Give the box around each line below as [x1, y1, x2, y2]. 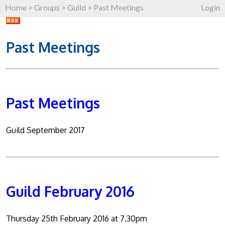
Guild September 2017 [6, 125, 85, 135]
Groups [34, 2, 60, 12]
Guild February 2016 [6, 182, 135, 200]
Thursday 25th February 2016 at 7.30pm [6, 213, 147, 223]
